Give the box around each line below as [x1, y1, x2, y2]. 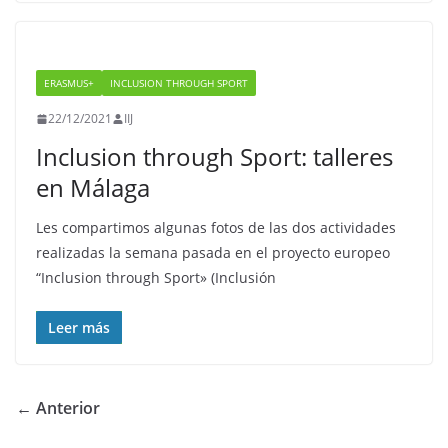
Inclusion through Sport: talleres [36, 140, 393, 173]
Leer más [48, 318, 110, 337]
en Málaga [36, 171, 150, 204]
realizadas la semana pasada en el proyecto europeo [36, 243, 390, 262]
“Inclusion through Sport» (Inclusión [36, 268, 276, 287]
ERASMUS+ [44, 76, 94, 90]
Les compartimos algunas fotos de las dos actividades [36, 218, 396, 237]
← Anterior [16, 397, 100, 419]
